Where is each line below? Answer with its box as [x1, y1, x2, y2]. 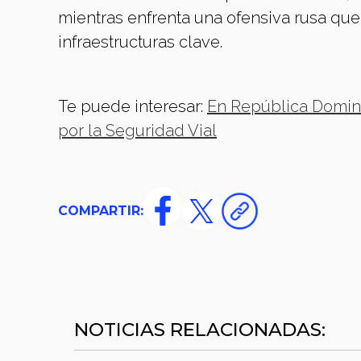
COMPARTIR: [58, 203, 143, 218]
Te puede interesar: [58, 97, 207, 116]
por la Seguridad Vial [58, 121, 217, 140]
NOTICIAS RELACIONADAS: [74, 318, 326, 341]
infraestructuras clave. [58, 32, 222, 52]
